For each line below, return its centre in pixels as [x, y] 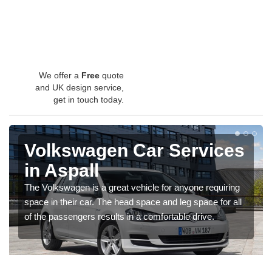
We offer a [60, 75]
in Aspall [62, 170]
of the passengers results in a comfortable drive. [119, 216]
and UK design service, [80, 87]
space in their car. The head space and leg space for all [133, 202]
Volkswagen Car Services [134, 150]
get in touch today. [89, 99]
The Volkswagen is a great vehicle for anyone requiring [132, 187]
